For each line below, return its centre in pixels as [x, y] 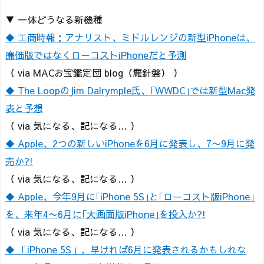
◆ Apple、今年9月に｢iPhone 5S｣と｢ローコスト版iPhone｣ [130, 197]
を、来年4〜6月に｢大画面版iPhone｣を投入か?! [105, 214]
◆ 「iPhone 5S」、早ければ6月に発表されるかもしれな [126, 250]
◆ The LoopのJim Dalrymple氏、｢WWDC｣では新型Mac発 [130, 90]
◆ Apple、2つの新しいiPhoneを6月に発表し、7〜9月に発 [130, 143]
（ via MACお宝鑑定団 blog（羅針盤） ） [94, 73]
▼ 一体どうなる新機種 [54, 20]
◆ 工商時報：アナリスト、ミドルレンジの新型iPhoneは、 [130, 37]
